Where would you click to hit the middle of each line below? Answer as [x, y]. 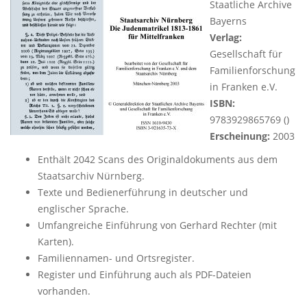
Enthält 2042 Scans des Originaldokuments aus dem [158, 159]
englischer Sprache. [83, 209]
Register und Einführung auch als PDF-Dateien [145, 274]
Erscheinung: [240, 136]
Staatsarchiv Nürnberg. [91, 176]
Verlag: [226, 37]
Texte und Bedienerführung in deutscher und [143, 192]
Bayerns [228, 21]
